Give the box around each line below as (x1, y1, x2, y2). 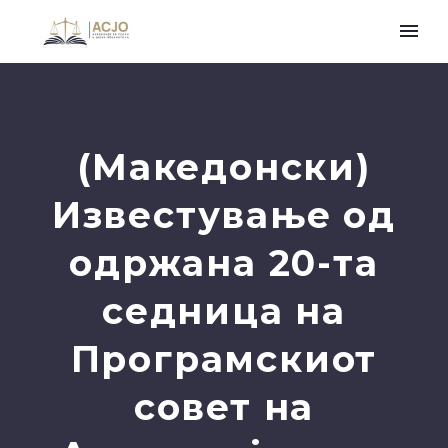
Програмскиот (70, 337, 378, 381)
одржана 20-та (69, 241, 379, 285)
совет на (133, 385, 315, 429)
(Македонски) (77, 145, 371, 189)
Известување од (51, 193, 397, 237)
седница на (102, 289, 346, 333)
